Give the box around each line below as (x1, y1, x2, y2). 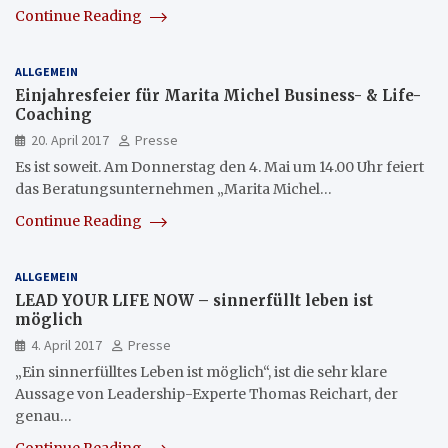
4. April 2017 (31, 336, 102, 355)
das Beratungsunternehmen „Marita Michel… (15, 180, 332, 199)
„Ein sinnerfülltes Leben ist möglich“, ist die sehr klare (15, 363, 387, 382)
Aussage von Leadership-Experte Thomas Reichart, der (15, 385, 398, 404)
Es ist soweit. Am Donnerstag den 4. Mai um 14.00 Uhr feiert (15, 158, 424, 177)
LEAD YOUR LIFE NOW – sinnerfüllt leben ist (15, 291, 373, 311)
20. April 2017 (31, 131, 109, 150)
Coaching (15, 105, 92, 125)
